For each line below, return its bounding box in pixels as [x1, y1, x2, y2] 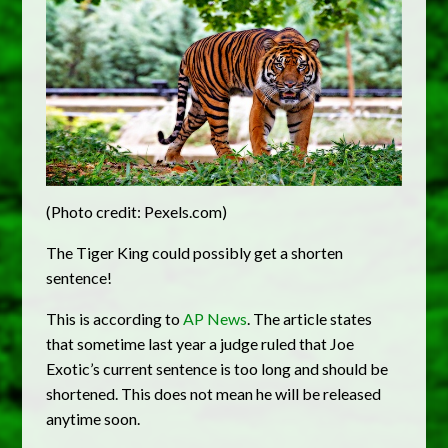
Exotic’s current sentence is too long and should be [46, 359, 389, 379]
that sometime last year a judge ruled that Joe [46, 334, 355, 354]
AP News [183, 309, 248, 329]
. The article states [247, 309, 373, 329]
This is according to [46, 309, 184, 329]
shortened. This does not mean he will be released [46, 384, 382, 404]
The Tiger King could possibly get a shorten [46, 243, 344, 263]
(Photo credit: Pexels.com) [46, 202, 228, 222]
